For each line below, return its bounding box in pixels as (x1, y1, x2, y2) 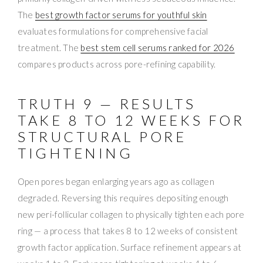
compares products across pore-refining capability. (18, 58, 216, 69)
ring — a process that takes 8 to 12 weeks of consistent (18, 225, 238, 236)
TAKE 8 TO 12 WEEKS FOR (18, 111, 245, 129)
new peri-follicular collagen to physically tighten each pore (18, 208, 245, 220)
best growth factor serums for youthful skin (35, 9, 207, 20)
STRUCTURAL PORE (18, 127, 187, 145)
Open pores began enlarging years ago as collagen (18, 176, 214, 187)
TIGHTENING (18, 144, 133, 161)
